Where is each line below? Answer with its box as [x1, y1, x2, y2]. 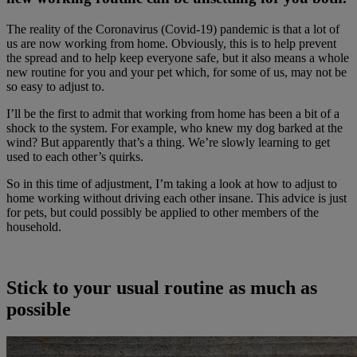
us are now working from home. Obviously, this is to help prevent [6, 36, 336, 50]
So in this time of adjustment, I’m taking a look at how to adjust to [6, 176, 337, 190]
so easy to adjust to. [6, 79, 104, 93]
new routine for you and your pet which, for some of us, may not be [6, 65, 347, 79]
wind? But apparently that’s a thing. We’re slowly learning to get [6, 135, 330, 149]
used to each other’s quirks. [6, 149, 143, 163]
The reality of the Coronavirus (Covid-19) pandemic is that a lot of [6, 22, 339, 36]
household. [6, 219, 61, 233]
